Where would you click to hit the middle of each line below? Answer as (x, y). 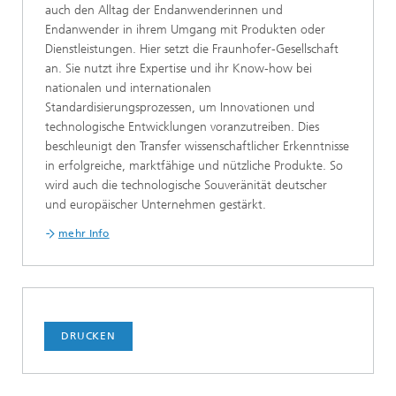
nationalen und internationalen (128, 88)
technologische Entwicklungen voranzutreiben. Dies (182, 126)
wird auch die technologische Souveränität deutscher (186, 185)
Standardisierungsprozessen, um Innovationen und (180, 107)
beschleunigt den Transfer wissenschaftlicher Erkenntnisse (197, 146)
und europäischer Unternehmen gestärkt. (156, 204)
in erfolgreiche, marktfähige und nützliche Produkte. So (194, 165)
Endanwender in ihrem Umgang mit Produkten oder (185, 29)
